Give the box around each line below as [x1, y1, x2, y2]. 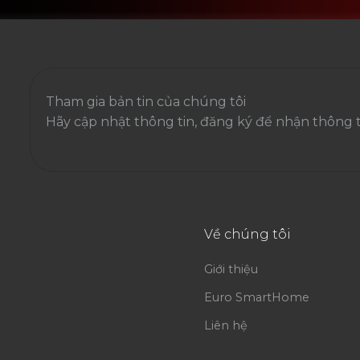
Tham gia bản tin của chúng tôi [46, 93, 246, 109]
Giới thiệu [203, 262, 258, 277]
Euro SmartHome [203, 290, 309, 305]
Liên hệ [203, 318, 247, 333]
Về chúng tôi [203, 227, 291, 243]
